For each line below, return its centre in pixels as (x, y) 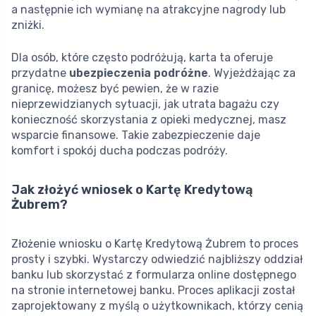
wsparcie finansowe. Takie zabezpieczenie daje (136, 135)
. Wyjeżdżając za (252, 73)
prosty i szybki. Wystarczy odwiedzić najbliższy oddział (157, 260)
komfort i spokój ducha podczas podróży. (120, 151)
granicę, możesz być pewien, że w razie (115, 89)
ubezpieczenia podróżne (139, 73)
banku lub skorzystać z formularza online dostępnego (154, 275)
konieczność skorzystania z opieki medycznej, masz (149, 120)
